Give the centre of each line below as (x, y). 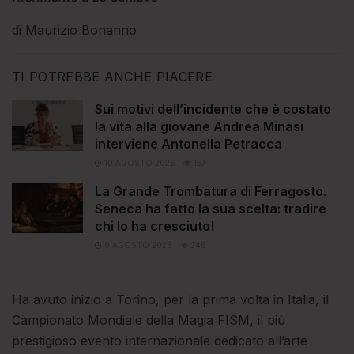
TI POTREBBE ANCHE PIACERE (112, 76)
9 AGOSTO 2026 (137, 245)
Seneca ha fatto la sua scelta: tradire (211, 208)
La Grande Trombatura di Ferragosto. (211, 191)
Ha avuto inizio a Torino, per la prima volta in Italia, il (170, 299)
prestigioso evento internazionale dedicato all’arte (160, 340)
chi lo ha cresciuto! (154, 226)
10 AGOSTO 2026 (139, 162)
